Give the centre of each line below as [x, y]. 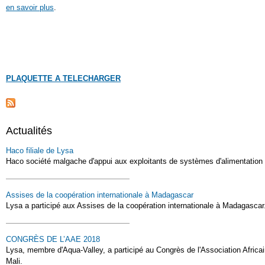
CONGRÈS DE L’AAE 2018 [53, 239]
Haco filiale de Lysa [40, 151]
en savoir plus [30, 7]
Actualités [29, 130]
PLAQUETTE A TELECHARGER [63, 78]
